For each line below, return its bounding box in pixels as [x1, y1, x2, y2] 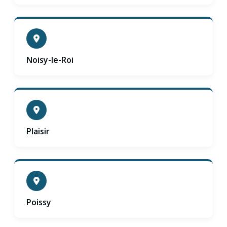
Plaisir [26, 125, 50, 137]
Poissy [26, 196, 51, 208]
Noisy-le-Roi [26, 54, 73, 66]
